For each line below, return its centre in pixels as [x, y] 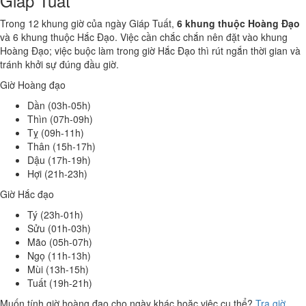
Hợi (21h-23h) [57, 173]
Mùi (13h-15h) [58, 269]
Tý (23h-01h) [55, 214]
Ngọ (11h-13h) [59, 255]
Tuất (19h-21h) [60, 283]
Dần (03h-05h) [59, 105]
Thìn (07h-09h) [60, 119]
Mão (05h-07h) [60, 242]
